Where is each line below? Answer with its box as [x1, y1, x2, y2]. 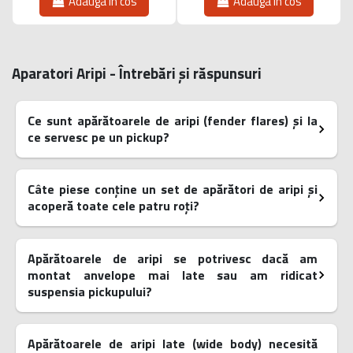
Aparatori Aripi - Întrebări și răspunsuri [12, 61, 262, 84]
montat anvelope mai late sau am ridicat [28, 265, 318, 284]
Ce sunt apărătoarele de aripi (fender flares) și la [28, 110, 318, 130]
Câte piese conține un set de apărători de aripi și [28, 180, 318, 199]
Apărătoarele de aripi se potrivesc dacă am [28, 248, 318, 268]
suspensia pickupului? [28, 281, 152, 301]
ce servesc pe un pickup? [28, 127, 169, 147]
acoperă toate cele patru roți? [28, 196, 199, 216]
